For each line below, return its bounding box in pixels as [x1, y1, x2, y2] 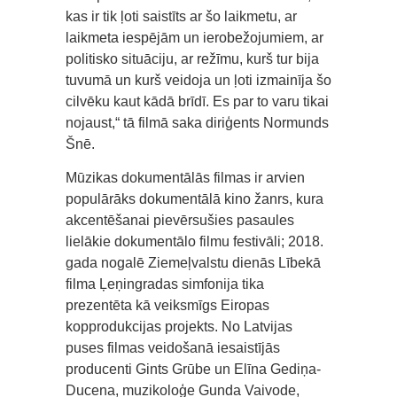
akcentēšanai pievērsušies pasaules [66, 213, 294, 228]
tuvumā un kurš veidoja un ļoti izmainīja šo [66, 73, 331, 88]
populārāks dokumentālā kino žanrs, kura [66, 191, 323, 206]
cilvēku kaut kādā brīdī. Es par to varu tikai [66, 94, 329, 109]
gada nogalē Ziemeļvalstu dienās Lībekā [66, 255, 321, 270]
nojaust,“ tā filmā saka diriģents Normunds [66, 115, 329, 130]
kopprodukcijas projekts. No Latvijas [66, 319, 292, 334]
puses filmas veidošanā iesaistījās [66, 340, 280, 355]
